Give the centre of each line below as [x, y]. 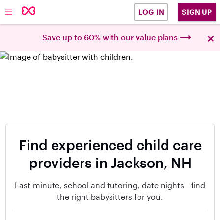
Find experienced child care [110, 145]
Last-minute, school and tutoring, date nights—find [110, 185]
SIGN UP [197, 12]
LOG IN [151, 12]
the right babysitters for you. [110, 197]
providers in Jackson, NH [110, 163]
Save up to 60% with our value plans [110, 37]
